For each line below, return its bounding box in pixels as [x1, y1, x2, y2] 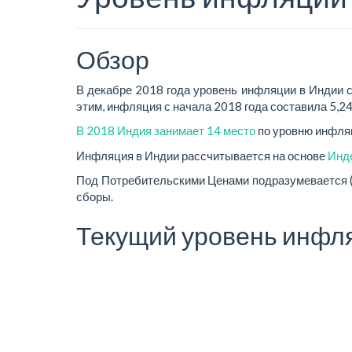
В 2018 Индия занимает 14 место [76, 123, 255, 137]
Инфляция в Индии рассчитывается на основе [76, 148, 328, 163]
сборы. [76, 189, 113, 203]
